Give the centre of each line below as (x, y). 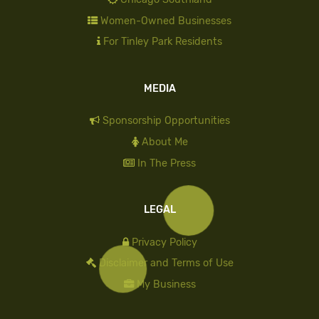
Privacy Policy (164, 242)
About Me (164, 142)
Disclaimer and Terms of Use (166, 263)
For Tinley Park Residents (163, 42)
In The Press (167, 163)
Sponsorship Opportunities (166, 121)
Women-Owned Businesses (166, 21)
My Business (166, 285)
